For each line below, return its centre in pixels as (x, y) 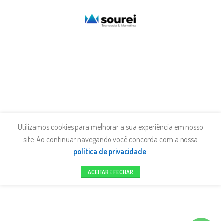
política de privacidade (110, 152)
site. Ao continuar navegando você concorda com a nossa (110, 139)
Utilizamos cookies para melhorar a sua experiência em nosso (110, 127)
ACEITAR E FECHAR (110, 172)
